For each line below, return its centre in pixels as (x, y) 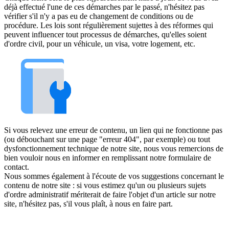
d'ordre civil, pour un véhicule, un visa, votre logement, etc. (100, 44)
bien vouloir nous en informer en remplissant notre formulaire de (108, 158)
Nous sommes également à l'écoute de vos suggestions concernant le (114, 176)
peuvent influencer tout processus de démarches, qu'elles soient (105, 35)
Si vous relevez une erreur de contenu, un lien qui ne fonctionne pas (113, 130)
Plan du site (117, 221)
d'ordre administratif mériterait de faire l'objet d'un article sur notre (110, 195)
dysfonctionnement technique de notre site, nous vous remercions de (114, 149)
